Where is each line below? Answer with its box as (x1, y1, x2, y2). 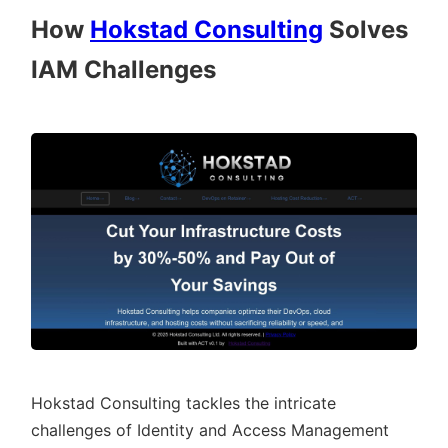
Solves (323, 15, 408, 45)
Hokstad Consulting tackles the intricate (31, 393, 336, 414)
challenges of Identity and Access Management (31, 420, 389, 441)
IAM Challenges (31, 55, 216, 85)
